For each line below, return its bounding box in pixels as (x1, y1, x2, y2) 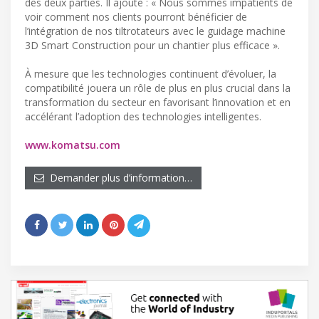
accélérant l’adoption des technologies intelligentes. (25, 109, 261, 123)
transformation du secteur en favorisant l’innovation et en (25, 95, 291, 109)
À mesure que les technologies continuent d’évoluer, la (25, 66, 276, 80)
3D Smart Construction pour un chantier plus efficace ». (25, 38, 280, 52)
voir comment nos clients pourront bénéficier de (25, 9, 247, 23)
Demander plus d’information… (44, 170, 192, 184)
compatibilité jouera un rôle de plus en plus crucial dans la (25, 80, 291, 95)
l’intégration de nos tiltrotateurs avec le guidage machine (25, 23, 286, 38)
